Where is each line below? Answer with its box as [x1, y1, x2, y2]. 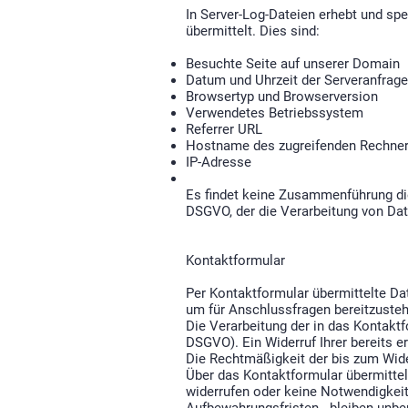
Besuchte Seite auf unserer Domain [186, 56, 400, 72]
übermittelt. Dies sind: [186, 23, 320, 39]
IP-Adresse [186, 154, 251, 170]
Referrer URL [186, 121, 262, 138]
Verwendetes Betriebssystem [186, 105, 363, 121]
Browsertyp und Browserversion [186, 88, 378, 105]
